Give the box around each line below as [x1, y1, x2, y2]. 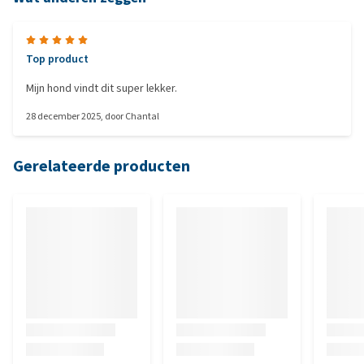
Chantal [125, 110, 159, 123]
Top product [26, 51, 89, 67]
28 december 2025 [26, 110, 101, 123]
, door [101, 110, 125, 123]
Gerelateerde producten [13, 155, 190, 177]
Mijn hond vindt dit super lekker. [26, 80, 177, 96]
